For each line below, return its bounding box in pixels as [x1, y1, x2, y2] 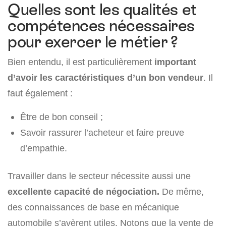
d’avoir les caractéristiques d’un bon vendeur [8, 72, 203, 83]
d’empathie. [20, 143, 67, 154]
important [154, 56, 196, 68]
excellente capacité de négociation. [8, 186, 159, 197]
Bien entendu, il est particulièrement [8, 56, 154, 68]
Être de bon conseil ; [20, 111, 103, 123]
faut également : [8, 88, 73, 99]
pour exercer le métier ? [8, 33, 178, 51]
